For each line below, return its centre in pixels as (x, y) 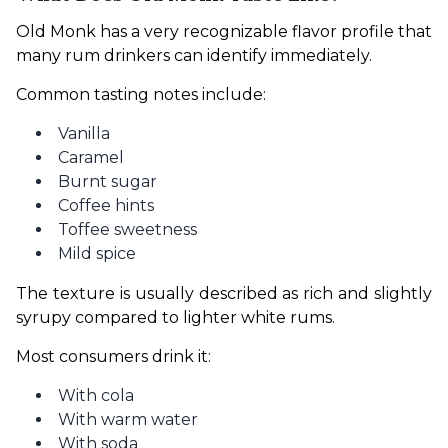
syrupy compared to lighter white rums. (175, 317)
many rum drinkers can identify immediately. (194, 55)
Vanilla (84, 133)
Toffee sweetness (127, 229)
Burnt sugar (107, 181)
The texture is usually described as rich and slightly (224, 293)
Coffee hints (106, 205)
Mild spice (97, 253)
